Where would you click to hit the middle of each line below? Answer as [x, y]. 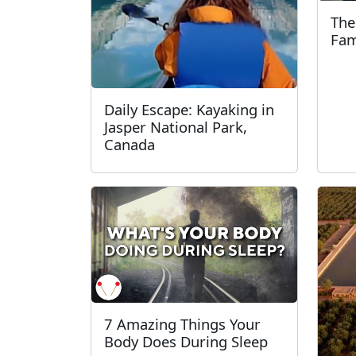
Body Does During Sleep [186, 341]
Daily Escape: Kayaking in [189, 109]
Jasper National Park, [176, 127]
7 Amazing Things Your [182, 323]
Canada [130, 144]
